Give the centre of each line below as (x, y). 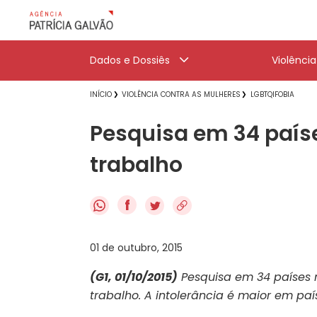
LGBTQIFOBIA (272, 94)
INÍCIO (101, 94)
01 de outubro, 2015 (136, 247)
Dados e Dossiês (130, 60)
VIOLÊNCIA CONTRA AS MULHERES (181, 94)
